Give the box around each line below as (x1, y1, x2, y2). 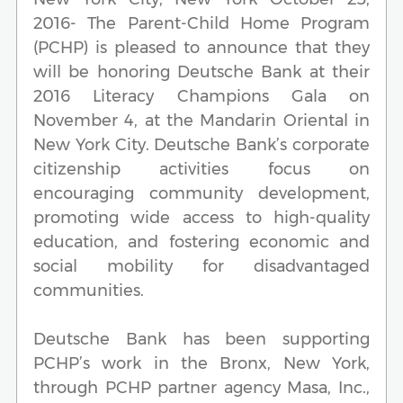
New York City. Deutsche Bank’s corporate (33, 134, 370, 155)
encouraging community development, (33, 183, 370, 203)
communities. (33, 280, 144, 300)
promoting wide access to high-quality (33, 207, 370, 228)
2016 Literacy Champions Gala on (33, 85, 370, 106)
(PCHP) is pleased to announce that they (33, 37, 370, 58)
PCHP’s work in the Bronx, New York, (33, 353, 370, 373)
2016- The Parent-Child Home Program (33, 13, 370, 33)
